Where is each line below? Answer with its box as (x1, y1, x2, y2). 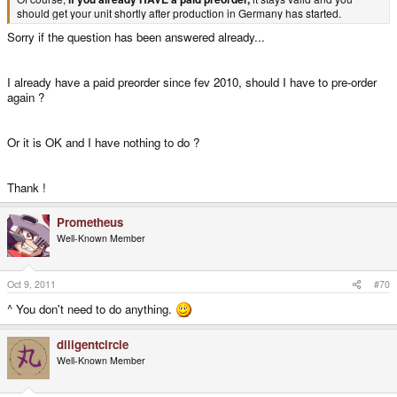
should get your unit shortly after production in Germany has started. (17, 4, 341, 20)
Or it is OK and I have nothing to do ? (7, 134, 199, 152)
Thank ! (7, 179, 46, 197)
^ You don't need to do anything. (7, 300, 175, 317)
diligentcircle (57, 336, 128, 353)
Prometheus (57, 214, 123, 231)
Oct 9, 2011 (7, 277, 56, 291)
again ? (7, 89, 44, 106)
